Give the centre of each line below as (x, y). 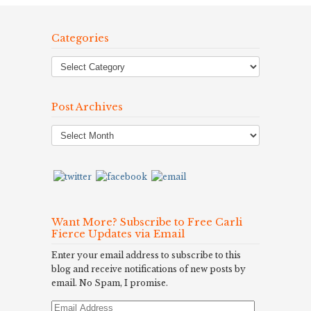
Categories (80, 38)
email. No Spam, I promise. (110, 283)
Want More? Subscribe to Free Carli (147, 222)
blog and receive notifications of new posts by (149, 269)
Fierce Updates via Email (118, 234)
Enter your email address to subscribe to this (146, 255)
